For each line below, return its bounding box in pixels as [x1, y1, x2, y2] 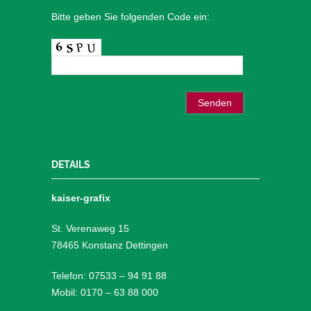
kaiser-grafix [51, 192, 110, 204]
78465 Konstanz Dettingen [51, 239, 168, 251]
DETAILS [51, 159, 90, 171]
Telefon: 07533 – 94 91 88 [51, 270, 167, 282]
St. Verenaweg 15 [51, 223, 129, 235]
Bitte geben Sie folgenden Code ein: [51, 11, 210, 23]
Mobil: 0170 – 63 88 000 [51, 287, 158, 299]
